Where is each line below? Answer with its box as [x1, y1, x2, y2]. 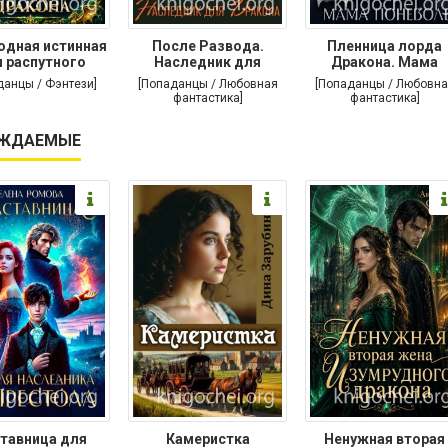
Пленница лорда [327, 38, 442, 55]
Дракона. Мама [331, 54, 438, 71]
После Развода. [151, 38, 264, 55]
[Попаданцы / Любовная [137, 77, 278, 92]
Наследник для [154, 54, 261, 71]
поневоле [351, 70, 418, 87]
